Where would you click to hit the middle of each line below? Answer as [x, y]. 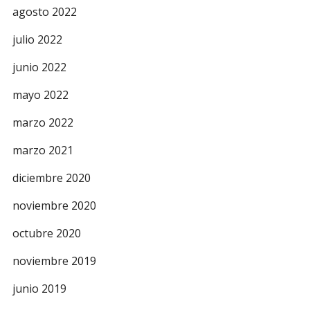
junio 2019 [39, 289]
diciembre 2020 [52, 178]
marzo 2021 [43, 150]
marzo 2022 [43, 122]
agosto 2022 [45, 12]
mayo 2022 [40, 95]
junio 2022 [39, 67]
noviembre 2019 [54, 261]
